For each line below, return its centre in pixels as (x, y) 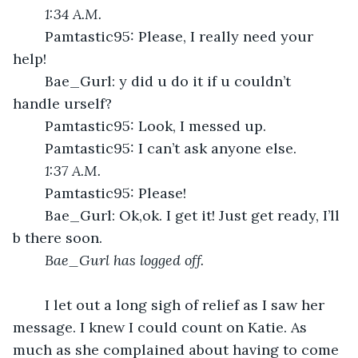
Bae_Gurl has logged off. (124, 260)
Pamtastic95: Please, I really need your (37, 36)
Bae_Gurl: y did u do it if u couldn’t (37, 81)
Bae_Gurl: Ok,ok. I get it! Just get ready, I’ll (37, 215)
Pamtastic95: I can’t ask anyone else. (171, 148)
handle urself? (62, 103)
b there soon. (58, 237)
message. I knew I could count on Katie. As (162, 327)
